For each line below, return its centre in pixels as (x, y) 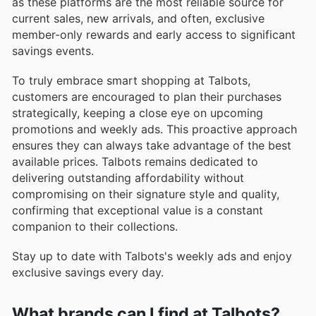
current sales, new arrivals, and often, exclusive (138, 18)
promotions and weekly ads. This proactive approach (154, 129)
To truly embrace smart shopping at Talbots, (131, 80)
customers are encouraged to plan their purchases (147, 96)
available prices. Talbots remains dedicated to (135, 161)
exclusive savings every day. (88, 273)
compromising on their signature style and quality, (146, 194)
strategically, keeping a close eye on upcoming (138, 113)
